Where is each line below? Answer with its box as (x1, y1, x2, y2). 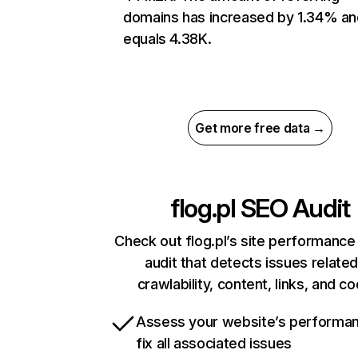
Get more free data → (195, 120, 325, 137)
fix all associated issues (136, 335, 292, 352)
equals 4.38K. (123, 30, 212, 48)
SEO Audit (235, 193, 351, 225)
